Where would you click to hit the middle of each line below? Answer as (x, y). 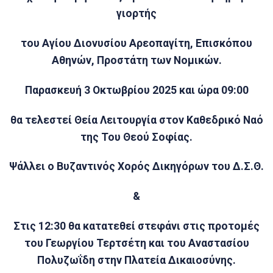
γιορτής (136, 14)
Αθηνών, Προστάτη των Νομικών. (136, 61)
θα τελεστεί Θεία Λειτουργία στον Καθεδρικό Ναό (136, 120)
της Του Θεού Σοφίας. (136, 137)
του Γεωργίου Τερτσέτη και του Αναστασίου (136, 243)
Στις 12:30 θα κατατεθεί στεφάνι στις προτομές (136, 226)
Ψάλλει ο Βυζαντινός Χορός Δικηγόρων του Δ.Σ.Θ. (136, 167)
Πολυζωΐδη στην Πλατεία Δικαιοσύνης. (136, 261)
